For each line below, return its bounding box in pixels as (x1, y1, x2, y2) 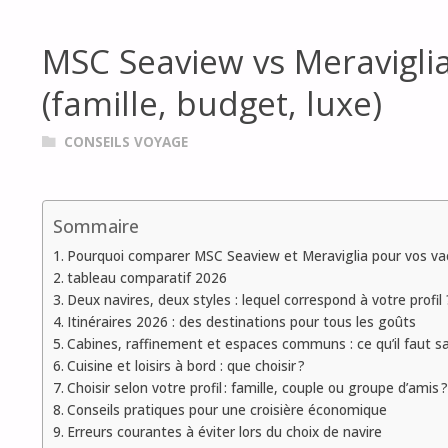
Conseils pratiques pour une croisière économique (66, 401, 387, 420)
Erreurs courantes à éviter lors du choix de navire (66, 423, 382, 442)
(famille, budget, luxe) (42, 80, 382, 126)
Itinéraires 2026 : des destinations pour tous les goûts (66, 313, 416, 332)
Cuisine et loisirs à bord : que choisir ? (66, 357, 305, 376)
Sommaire (53, 214, 139, 239)
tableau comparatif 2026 (66, 269, 227, 288)
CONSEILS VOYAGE (63, 133, 188, 152)
